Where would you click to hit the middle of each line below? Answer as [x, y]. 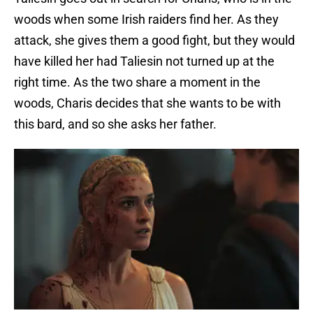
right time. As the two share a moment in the [137, 82]
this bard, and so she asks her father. [115, 124]
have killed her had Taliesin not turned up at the [144, 61]
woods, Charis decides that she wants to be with [147, 103]
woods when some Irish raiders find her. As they [146, 20]
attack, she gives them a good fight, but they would [154, 41]
